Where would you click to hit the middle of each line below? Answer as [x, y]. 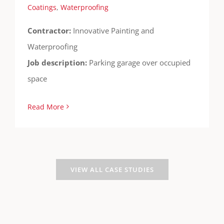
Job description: [58, 62]
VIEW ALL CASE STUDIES [112, 169]
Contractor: [50, 30]
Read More [46, 106]
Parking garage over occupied [140, 62]
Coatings [42, 7]
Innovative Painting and [113, 30]
